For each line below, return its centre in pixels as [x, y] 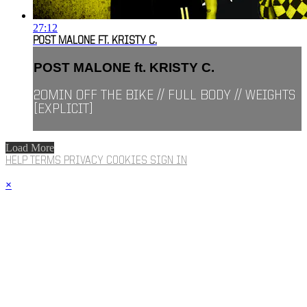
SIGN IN [169, 161]
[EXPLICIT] [63, 109]
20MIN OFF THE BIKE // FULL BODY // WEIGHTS [164, 96]
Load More [30, 147]
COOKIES [128, 161]
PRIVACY [85, 161]
